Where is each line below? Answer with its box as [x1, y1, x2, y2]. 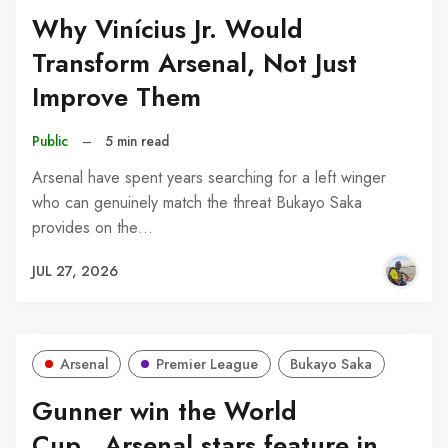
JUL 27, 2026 [32, 260, 118, 281]
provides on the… [32, 216, 153, 240]
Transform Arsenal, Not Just [32, 45, 357, 83]
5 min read [105, 130, 170, 151]
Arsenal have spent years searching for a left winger [32, 166, 386, 190]
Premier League [156, 353, 259, 374]
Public [32, 130, 68, 151]
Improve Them [32, 79, 201, 117]
